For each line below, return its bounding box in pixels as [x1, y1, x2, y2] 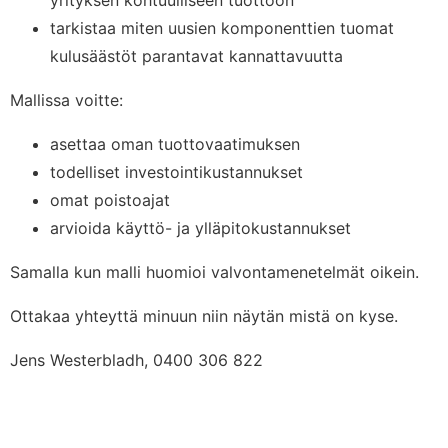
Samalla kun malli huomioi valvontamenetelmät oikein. [10, 262, 419, 282]
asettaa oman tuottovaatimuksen [50, 134, 300, 154]
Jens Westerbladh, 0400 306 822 [10, 350, 263, 370]
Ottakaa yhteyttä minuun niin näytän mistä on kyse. [10, 306, 398, 326]
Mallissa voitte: [10, 90, 123, 110]
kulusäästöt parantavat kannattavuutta [50, 46, 343, 66]
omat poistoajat [50, 190, 170, 210]
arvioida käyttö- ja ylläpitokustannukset [50, 218, 351, 238]
